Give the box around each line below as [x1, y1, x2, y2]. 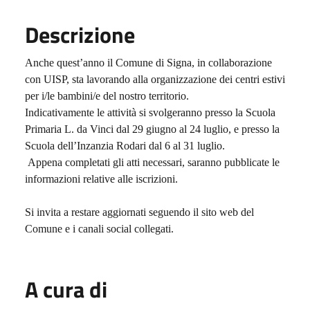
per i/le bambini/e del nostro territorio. [25, 89, 189, 102]
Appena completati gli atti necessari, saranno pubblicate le [28, 156, 280, 168]
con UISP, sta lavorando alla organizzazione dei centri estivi [25, 73, 285, 85]
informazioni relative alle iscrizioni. [25, 172, 178, 185]
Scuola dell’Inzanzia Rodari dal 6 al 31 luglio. [25, 139, 225, 152]
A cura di [25, 272, 107, 306]
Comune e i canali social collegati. [25, 222, 174, 235]
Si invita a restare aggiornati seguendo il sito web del [25, 206, 254, 218]
